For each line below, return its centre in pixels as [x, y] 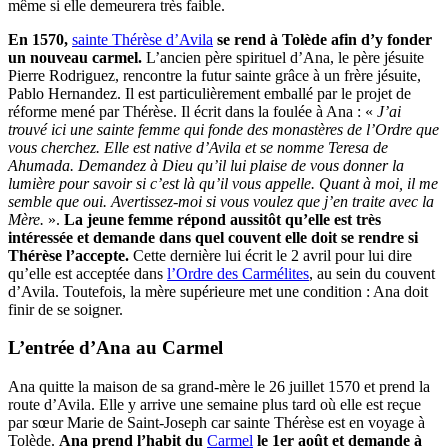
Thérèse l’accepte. [68, 255]
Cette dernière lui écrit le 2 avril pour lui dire [270, 255]
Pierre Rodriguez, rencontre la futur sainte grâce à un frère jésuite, [214, 75]
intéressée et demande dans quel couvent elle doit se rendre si [213, 237]
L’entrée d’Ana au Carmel [115, 348]
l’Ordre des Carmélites [238, 273]
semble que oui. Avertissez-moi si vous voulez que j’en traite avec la [221, 201]
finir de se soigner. [65, 309]
